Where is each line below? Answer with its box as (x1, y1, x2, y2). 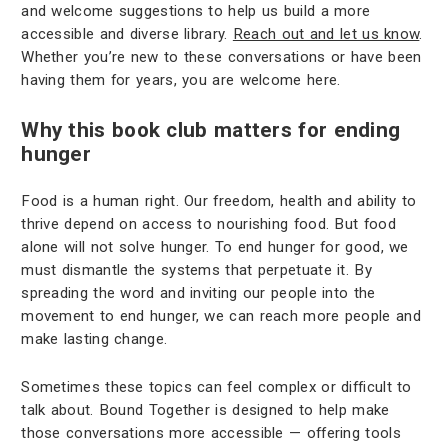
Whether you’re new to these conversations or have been (21, 47, 422, 66)
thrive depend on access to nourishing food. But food (21, 215, 396, 234)
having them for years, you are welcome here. (21, 70, 341, 89)
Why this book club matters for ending (21, 117, 401, 142)
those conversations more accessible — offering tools (21, 423, 401, 442)
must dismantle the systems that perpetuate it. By (21, 261, 372, 280)
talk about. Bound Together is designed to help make (21, 400, 390, 419)
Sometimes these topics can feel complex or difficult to (21, 377, 412, 396)
